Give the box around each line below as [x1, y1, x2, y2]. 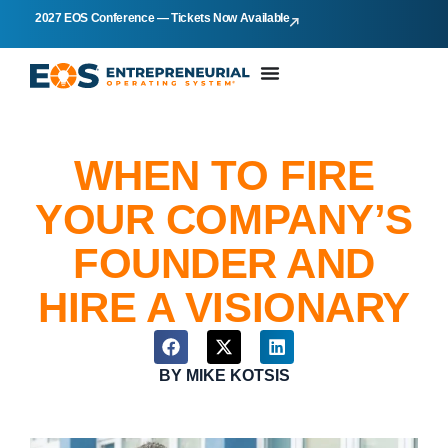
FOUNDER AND [73, 240, 375, 288]
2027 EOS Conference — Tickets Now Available [35, 11, 290, 25]
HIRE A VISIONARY [38, 284, 410, 332]
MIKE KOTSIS [181, 367, 290, 385]
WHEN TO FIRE [73, 152, 375, 200]
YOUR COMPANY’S [35, 196, 413, 244]
